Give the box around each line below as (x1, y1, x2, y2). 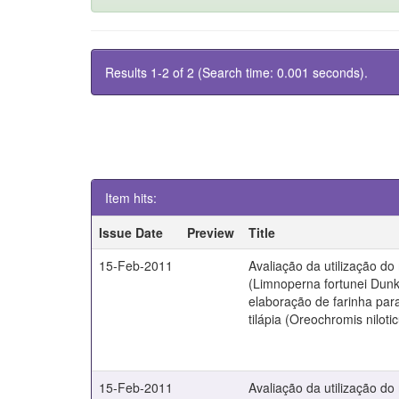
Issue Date (99, 224, 164, 241)
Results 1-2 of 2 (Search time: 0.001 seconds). (105, 63, 368, 81)
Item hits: (105, 189, 157, 207)
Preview (187, 224, 235, 241)
